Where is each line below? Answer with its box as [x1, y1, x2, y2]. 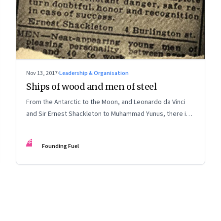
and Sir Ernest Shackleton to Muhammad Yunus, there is [26, 109, 189, 119]
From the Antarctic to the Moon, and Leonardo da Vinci [26, 97, 185, 108]
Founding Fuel [42, 142, 79, 151]
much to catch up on [26, 121, 85, 131]
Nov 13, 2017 [26, 69, 58, 78]
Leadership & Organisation [59, 69, 129, 78]
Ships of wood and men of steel [26, 81, 157, 93]
